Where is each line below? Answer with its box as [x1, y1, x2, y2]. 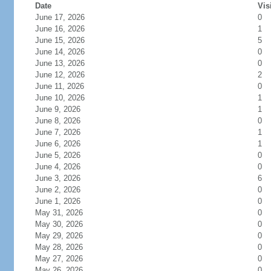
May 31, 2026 [34, 208, 83, 217]
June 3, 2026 [34, 174, 80, 183]
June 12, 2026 [34, 70, 85, 79]
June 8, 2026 [34, 116, 80, 125]
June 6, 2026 [34, 139, 80, 148]
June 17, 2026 [34, 13, 85, 22]
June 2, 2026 [34, 185, 80, 194]
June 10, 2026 [34, 93, 85, 102]
